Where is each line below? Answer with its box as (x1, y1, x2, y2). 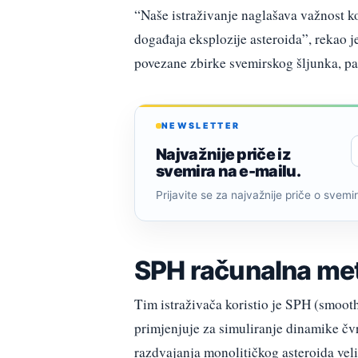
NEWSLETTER (161, 120, 241, 131)
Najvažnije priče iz (156, 145, 292, 165)
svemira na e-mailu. (156, 161, 301, 181)
